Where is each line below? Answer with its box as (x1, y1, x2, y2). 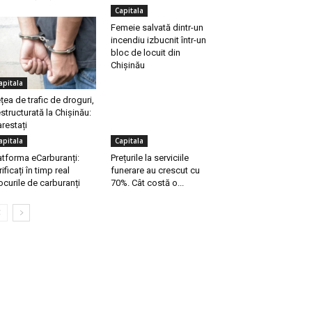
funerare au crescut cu (110, 165, 200, 176)
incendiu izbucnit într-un (110, 35, 206, 46)
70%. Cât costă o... (110, 178, 184, 189)
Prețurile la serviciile (110, 153, 189, 164)
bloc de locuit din (110, 47, 180, 58)
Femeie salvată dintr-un (110, 22, 203, 33)
